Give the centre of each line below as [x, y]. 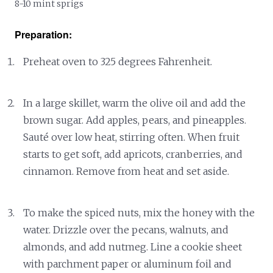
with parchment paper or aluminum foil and [128, 264]
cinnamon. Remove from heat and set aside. [126, 171]
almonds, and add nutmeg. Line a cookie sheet [133, 246]
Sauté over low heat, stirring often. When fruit [132, 137]
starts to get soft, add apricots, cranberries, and [133, 154]
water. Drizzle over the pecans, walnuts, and [126, 229]
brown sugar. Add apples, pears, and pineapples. [135, 120]
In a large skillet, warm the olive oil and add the [135, 103]
